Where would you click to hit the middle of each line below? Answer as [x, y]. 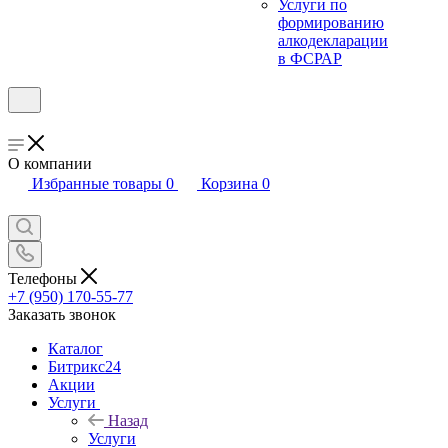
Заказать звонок [62, 314]
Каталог [75, 348]
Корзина [229, 183]
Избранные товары [97, 183]
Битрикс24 [84, 366]
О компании [50, 163]
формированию [331, 22]
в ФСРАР [310, 58]
